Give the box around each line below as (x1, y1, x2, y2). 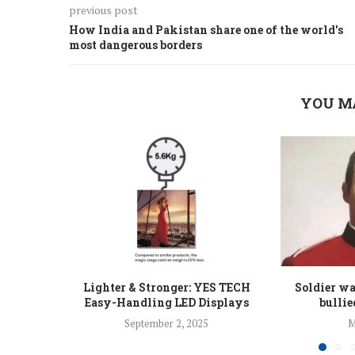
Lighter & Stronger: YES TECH (82, 280, 250, 296)
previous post (69, 2, 138, 17)
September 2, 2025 (124, 316, 209, 331)
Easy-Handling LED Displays (84, 295, 249, 311)
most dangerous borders (69, 36, 202, 52)
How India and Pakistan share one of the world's (69, 21, 343, 37)
